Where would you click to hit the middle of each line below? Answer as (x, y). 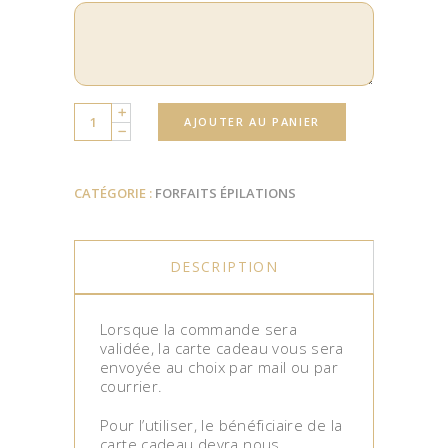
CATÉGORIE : (114, 192)
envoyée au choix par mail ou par (219, 366)
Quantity (102, 115)
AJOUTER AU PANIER (252, 121)
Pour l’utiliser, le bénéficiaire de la (221, 424)
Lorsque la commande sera (198, 328)
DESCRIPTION (224, 266)
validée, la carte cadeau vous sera (222, 347)
